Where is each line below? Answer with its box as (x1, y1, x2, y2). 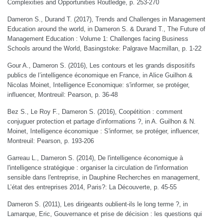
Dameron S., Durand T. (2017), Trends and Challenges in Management (7, 16, 205, 23)
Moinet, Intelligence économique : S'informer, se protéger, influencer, (7, 127, 200, 135)
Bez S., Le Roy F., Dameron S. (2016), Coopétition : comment (7, 108, 182, 115)
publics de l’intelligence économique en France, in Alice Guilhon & (7, 72, 193, 79)
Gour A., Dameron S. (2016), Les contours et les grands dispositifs (7, 62, 195, 69)
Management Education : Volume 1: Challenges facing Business (7, 35, 188, 42)
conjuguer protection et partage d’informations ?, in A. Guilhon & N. (7, 118, 196, 125)
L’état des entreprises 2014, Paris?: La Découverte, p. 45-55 (7, 183, 177, 191)
